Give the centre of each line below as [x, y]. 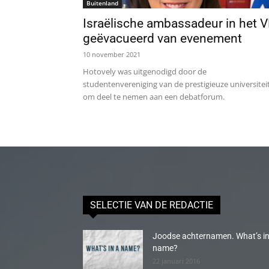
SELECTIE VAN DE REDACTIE [152, 205]
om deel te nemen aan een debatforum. [154, 97]
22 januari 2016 [176, 261]
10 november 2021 [112, 54]
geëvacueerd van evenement [162, 38]
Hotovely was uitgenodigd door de [145, 71]
